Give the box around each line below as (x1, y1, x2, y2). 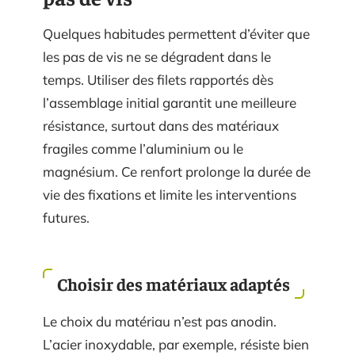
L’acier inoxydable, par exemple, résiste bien (43, 336, 309, 353)
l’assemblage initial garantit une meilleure (43, 94, 296, 111)
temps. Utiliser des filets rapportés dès (43, 71, 273, 88)
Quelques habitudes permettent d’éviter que (43, 25, 310, 42)
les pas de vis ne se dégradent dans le (43, 48, 271, 65)
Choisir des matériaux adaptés (57, 273, 290, 296)
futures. (43, 208, 90, 226)
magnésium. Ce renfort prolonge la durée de (43, 162, 311, 180)
